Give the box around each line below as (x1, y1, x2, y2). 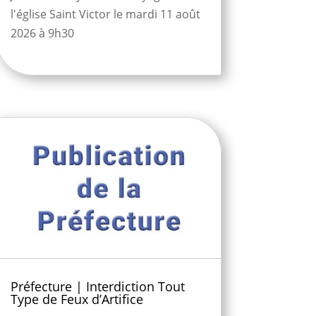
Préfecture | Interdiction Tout (10, 277, 185, 295)
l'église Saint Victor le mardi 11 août (10, 6, 200, 23)
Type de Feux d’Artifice (10, 290, 143, 308)
